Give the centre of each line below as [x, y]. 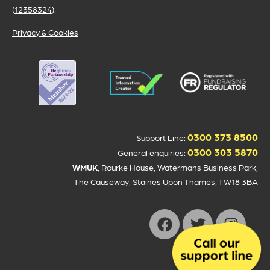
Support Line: [162, 137]
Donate [211, 262]
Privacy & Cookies [45, 32]
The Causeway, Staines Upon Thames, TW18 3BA [166, 181]
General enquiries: [152, 152]
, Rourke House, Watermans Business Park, [178, 167]
